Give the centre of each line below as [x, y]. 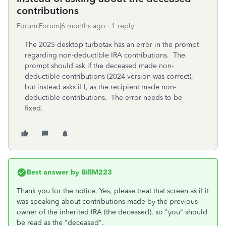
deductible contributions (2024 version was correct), [109, 76]
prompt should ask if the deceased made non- [99, 66]
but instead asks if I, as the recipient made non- [100, 87]
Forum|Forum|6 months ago [61, 26]
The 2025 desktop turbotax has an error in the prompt [112, 45]
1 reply [123, 26]
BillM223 [96, 172]
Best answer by [53, 172]
